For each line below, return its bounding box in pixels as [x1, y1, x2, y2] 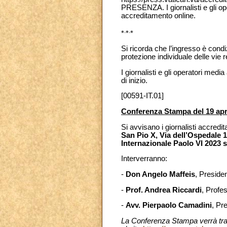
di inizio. [121, 76, 147, 85]
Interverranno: [121, 155, 167, 163]
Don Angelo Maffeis [126, 170, 195, 178]
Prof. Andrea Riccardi [126, 185, 202, 194]
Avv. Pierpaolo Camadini [126, 201, 212, 210]
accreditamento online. [121, 11, 196, 20]
